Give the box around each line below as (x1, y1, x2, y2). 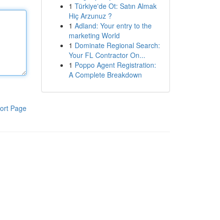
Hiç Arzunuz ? (68, 11, 112, 21)
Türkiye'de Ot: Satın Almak (74, 1, 157, 11)
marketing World (68, 30, 120, 40)
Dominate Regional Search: (74, 40, 160, 50)
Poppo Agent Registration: (74, 60, 156, 70)
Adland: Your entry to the (74, 21, 152, 30)
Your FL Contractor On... (68, 50, 145, 60)
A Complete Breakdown (68, 70, 142, 80)
